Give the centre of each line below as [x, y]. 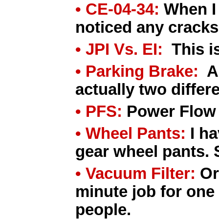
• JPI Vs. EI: [119, 49]
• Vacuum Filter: [135, 174]
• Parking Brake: [137, 71]
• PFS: [99, 111]
